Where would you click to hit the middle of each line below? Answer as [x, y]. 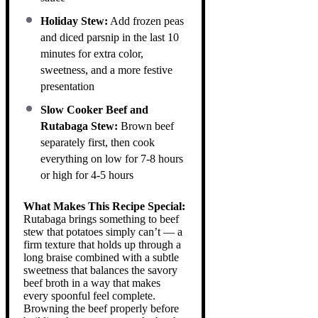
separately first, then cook [98, 142]
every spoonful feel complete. [89, 295]
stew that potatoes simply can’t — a [103, 231]
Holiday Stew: [74, 21]
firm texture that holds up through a [102, 244]
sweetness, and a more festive [106, 70]
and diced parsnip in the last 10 [110, 37]
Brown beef [146, 126]
